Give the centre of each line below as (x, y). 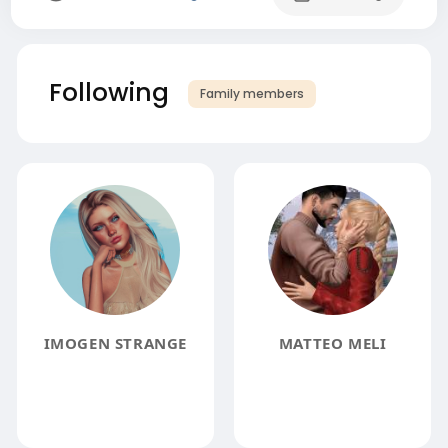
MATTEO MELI (332, 342)
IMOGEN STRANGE (115, 342)
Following (108, 92)
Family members (251, 93)
